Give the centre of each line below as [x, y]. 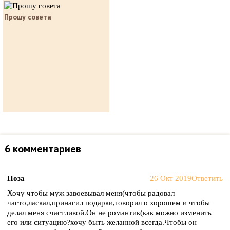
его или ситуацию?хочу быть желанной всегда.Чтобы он [102, 222]
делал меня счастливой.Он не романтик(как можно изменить [109, 213]
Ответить [207, 178]
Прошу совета [28, 17]
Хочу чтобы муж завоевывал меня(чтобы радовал [91, 193]
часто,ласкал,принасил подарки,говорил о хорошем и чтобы [109, 203]
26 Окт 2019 [171, 178]
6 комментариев [43, 149]
